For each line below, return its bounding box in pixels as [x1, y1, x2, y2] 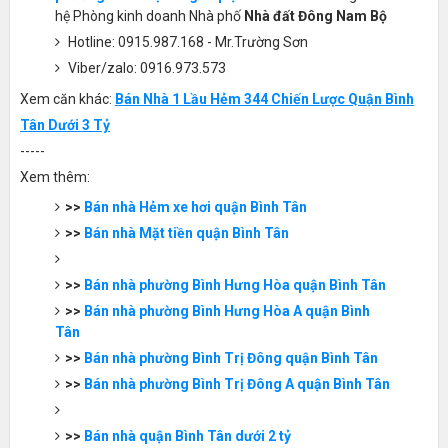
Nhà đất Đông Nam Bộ [243, 8, 387, 25]
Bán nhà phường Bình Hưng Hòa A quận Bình [83, 303, 370, 320]
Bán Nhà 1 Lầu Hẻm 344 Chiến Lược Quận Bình [114, 91, 414, 108]
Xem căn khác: [19, 91, 115, 108]
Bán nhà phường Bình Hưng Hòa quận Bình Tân [83, 277, 386, 294]
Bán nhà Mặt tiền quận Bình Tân [83, 225, 289, 242]
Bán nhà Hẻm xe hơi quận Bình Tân [83, 199, 307, 216]
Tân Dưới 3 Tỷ [19, 117, 110, 134]
